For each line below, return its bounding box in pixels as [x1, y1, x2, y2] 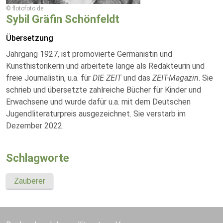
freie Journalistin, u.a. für [6, 73, 91, 83]
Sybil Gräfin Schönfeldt [6, 13, 119, 25]
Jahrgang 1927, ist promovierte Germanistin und [6, 49, 172, 59]
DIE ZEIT [91, 73, 121, 83]
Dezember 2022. [6, 121, 64, 130]
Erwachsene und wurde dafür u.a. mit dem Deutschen [6, 97, 191, 107]
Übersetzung [6, 33, 53, 43]
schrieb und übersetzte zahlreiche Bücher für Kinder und [6, 85, 201, 95]
